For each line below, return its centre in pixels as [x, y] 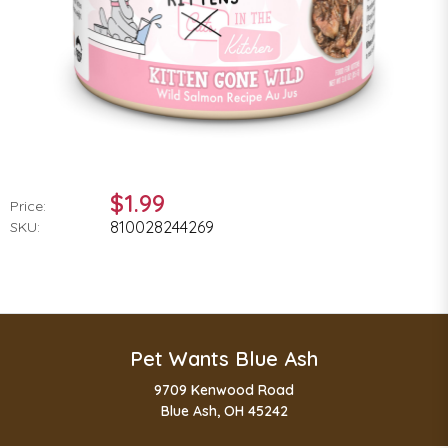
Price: [28, 205]
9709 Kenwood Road [224, 389]
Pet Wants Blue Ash [224, 358]
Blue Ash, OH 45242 [224, 410]
